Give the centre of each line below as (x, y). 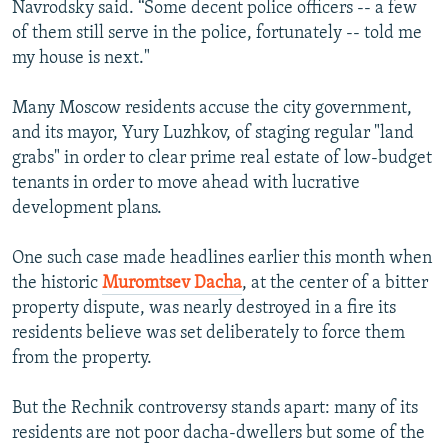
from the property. (82, 358)
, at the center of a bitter (335, 283)
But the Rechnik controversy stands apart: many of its (215, 408)
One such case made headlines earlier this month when (222, 258)
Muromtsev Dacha (172, 283)
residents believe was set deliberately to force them (208, 333)
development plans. (87, 208)
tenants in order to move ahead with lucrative (186, 183)
